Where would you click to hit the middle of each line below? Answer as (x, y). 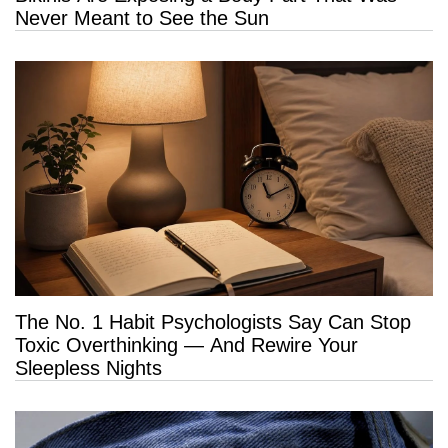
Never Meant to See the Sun (142, 18)
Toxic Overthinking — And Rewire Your (186, 345)
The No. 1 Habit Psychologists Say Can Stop (213, 322)
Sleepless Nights (88, 368)
